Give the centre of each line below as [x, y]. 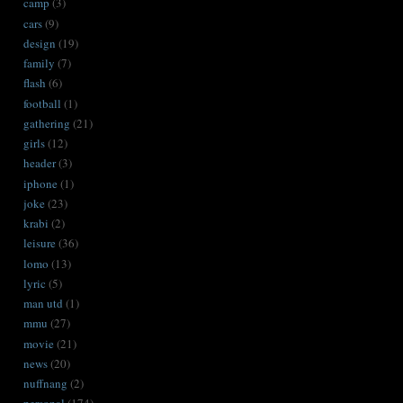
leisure [40, 243]
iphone [40, 183]
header [40, 163]
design [40, 43]
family [39, 63]
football [42, 103]
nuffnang [45, 384]
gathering [47, 123]
